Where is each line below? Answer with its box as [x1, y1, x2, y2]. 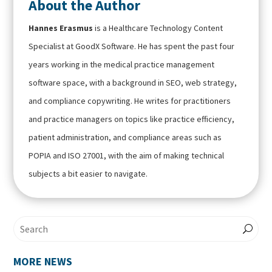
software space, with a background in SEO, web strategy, [29, 77, 237, 88]
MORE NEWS [13, 254, 73, 268]
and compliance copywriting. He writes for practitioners [29, 95, 231, 106]
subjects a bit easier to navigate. [29, 168, 148, 179]
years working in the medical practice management [29, 59, 215, 70]
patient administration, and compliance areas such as [29, 132, 222, 143]
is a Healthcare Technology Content [93, 22, 223, 33]
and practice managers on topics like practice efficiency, [29, 114, 235, 124]
